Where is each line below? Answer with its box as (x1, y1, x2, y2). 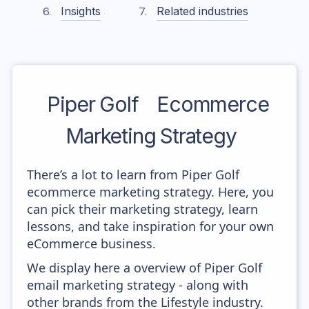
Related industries (156, 4, 248, 18)
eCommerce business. (27, 235, 157, 252)
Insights (61, 4, 101, 18)
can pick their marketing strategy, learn (27, 201, 259, 217)
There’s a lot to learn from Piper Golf (27, 166, 240, 183)
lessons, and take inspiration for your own (27, 218, 275, 235)
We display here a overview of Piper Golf (27, 259, 263, 276)
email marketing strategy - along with (27, 277, 249, 293)
